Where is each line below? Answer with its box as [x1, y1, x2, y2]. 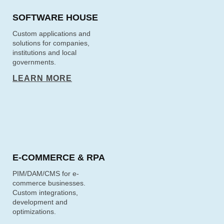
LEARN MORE [12, 74, 72, 82]
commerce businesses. [12, 179, 85, 187]
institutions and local [12, 48, 76, 56]
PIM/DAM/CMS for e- [12, 169, 79, 177]
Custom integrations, [12, 188, 78, 196]
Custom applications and [12, 29, 90, 37]
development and [12, 198, 67, 206]
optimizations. [12, 207, 56, 215]
